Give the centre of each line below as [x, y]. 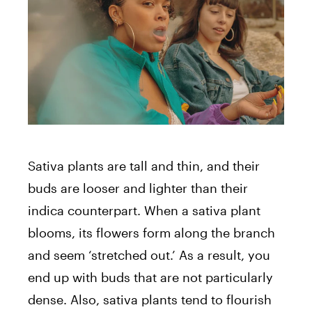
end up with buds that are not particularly [150, 277]
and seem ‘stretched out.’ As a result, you [149, 255]
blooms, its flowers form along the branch [151, 232]
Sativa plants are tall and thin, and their [144, 165]
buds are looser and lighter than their [138, 188]
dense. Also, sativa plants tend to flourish [150, 299]
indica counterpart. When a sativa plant [144, 210]
